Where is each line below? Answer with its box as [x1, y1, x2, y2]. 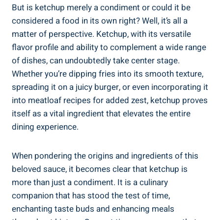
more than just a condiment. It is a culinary [12, 176, 168, 189]
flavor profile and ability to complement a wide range [12, 41, 206, 54]
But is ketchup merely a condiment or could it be [12, 1, 191, 14]
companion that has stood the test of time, [12, 190, 170, 202]
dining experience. [12, 121, 79, 134]
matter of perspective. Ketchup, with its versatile [12, 28, 191, 41]
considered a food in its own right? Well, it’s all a [12, 15, 188, 27]
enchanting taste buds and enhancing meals [12, 203, 174, 216]
